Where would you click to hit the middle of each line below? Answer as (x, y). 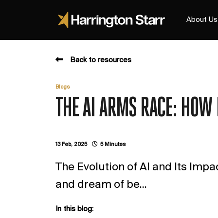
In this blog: (74, 209)
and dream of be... (101, 185)
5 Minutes (113, 145)
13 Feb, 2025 (71, 145)
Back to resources (101, 60)
